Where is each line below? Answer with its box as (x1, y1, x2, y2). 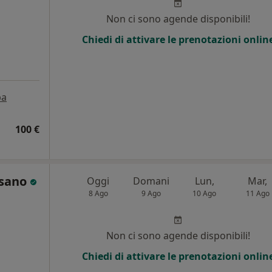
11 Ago (245, 188, 270, 199)
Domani (133, 174, 170, 188)
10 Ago (192, 188, 217, 199)
